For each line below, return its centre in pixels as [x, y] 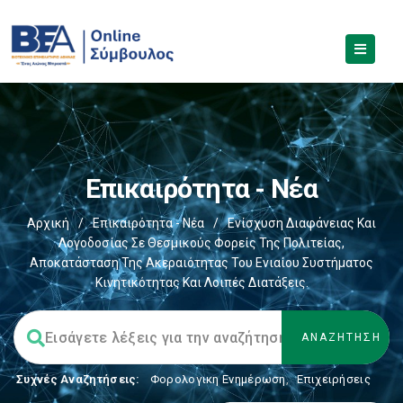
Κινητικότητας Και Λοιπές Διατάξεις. [201, 282]
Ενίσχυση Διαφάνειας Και [302, 223]
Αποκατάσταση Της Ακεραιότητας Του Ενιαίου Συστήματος [201, 263]
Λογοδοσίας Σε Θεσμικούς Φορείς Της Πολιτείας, [201, 243]
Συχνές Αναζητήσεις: [78, 379]
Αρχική [48, 223]
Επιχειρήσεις [334, 379]
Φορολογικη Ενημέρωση [218, 379]
